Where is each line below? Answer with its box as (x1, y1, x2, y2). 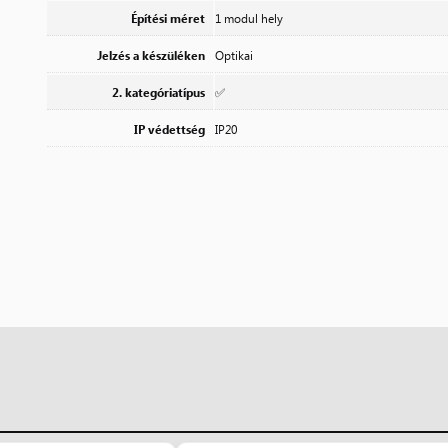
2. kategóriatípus (112, 83, 205, 100)
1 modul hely (215, 9, 283, 26)
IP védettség (134, 120, 205, 137)
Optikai (215, 46, 253, 63)
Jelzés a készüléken (97, 46, 205, 63)
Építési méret (131, 9, 205, 26)
